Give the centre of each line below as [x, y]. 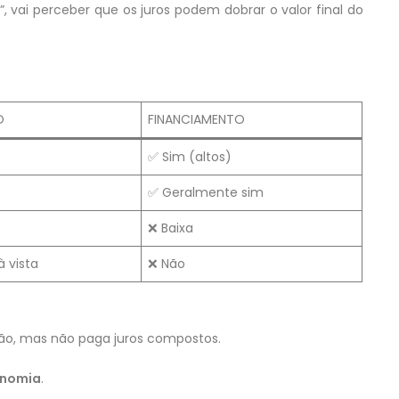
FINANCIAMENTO [196, 120]
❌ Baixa [171, 228]
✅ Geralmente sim [206, 193]
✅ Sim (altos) [190, 157]
